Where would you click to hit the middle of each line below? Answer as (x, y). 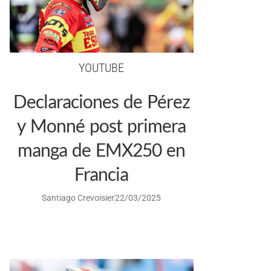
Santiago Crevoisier (78, 198)
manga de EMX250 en (102, 149)
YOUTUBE (102, 67)
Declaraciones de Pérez (101, 101)
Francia (102, 173)
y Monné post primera (102, 125)
